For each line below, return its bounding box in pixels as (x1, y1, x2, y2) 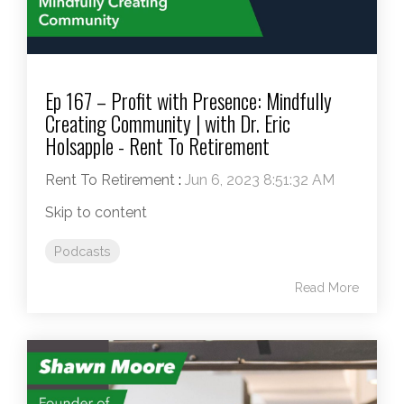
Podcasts (54, 243, 111, 260)
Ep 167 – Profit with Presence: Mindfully (45, 86, 332, 117)
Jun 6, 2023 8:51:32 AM (185, 171, 335, 189)
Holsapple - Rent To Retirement (45, 131, 270, 162)
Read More (295, 280, 359, 296)
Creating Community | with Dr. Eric (45, 108, 290, 140)
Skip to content (45, 204, 147, 222)
